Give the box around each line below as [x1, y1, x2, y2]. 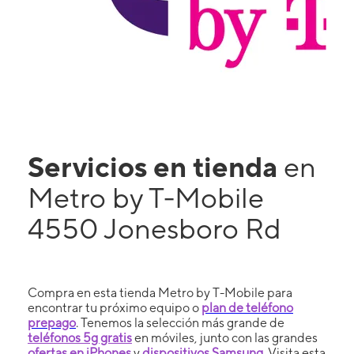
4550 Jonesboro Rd [28, 211, 281, 245]
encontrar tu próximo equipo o [28, 299, 201, 315]
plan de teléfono [201, 299, 293, 315]
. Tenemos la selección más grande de [76, 314, 284, 330]
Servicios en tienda [28, 149, 284, 183]
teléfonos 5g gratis [28, 330, 132, 345]
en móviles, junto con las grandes [132, 330, 318, 345]
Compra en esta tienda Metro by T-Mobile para [28, 284, 292, 300]
